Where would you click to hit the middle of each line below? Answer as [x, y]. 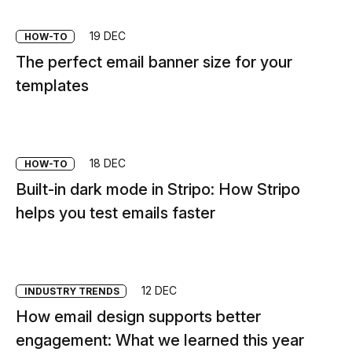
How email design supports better [138, 317]
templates [52, 86]
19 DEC [106, 36]
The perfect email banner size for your [154, 62]
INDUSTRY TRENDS [72, 291]
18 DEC [106, 163]
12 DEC [157, 290]
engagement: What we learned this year [160, 340]
